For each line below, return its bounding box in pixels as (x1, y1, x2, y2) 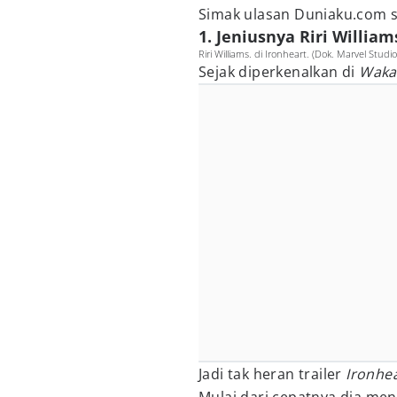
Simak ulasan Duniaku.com (198, 4, 387, 24)
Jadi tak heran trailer (198, 364, 346, 384)
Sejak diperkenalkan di (198, 62, 360, 82)
